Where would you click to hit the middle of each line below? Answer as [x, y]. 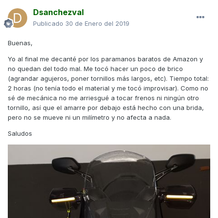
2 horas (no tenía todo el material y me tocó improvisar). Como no [108, 88]
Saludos [20, 134]
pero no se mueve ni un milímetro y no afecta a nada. [90, 118]
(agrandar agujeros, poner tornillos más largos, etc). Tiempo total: [108, 79]
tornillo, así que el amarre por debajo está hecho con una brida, [106, 108]
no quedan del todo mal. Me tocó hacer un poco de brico [95, 69]
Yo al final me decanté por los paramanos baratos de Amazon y [105, 59]
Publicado [49, 24]
